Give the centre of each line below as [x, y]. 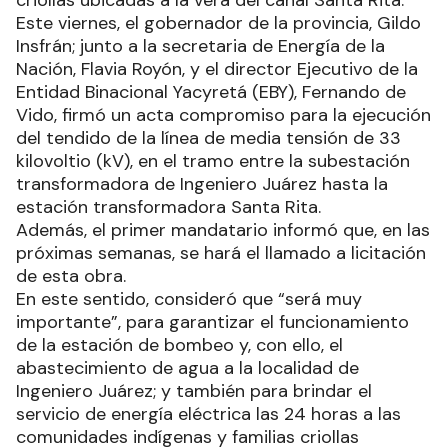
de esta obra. [71, 275]
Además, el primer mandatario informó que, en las [223, 229]
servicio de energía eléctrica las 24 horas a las [208, 413]
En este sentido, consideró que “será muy [189, 298]
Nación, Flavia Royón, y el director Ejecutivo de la [217, 68]
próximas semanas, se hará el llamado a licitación [221, 252]
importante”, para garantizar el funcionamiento [212, 321]
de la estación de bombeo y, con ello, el [179, 344]
